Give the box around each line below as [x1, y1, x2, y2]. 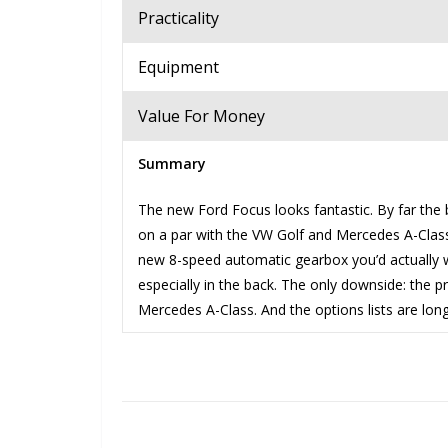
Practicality [138, 6, 219, 29]
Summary [138, 153, 206, 173]
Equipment [138, 55, 219, 78]
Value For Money [138, 104, 265, 127]
